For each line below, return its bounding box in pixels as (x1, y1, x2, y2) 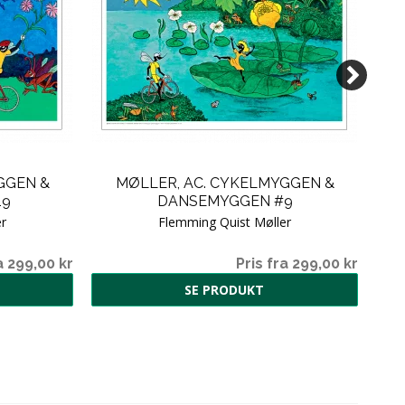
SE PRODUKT (184, 280, 264, 298)
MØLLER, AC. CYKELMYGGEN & (115, 174, 334, 192)
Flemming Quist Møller (158, 212, 291, 231)
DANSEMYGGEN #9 (156, 192, 293, 210)
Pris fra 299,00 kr (236, 254, 358, 272)
